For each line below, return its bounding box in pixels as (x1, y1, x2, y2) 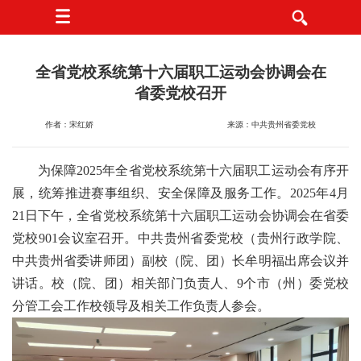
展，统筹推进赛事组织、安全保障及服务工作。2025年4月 (12, 186, 349, 200)
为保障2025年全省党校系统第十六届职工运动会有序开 (38, 164, 349, 177)
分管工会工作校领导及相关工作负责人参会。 (12, 299, 270, 313)
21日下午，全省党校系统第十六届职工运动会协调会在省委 (12, 209, 349, 222)
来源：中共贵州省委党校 (226, 120, 316, 129)
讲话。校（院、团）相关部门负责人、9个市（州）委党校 (12, 276, 349, 290)
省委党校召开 (135, 85, 226, 102)
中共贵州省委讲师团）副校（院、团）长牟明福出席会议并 (12, 254, 349, 268)
